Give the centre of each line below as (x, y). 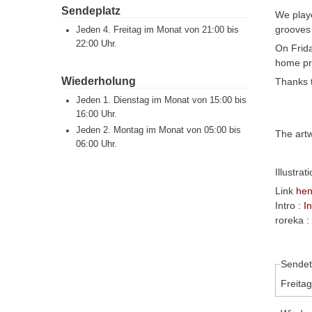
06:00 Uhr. (97, 145)
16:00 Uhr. (97, 115)
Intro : (289, 205)
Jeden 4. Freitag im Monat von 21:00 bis (158, 30)
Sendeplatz (91, 11)
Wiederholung (99, 81)
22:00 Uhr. (97, 44)
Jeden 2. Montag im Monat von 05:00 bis (159, 131)
